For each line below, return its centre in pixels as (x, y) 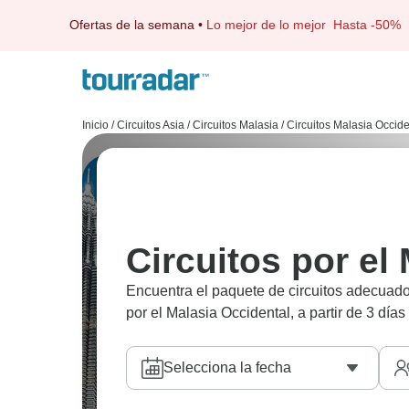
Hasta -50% (367, 25)
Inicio (95, 125)
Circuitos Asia (151, 125)
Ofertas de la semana (132, 25)
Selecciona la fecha (227, 367)
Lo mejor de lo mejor (270, 25)
